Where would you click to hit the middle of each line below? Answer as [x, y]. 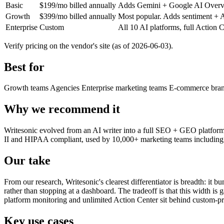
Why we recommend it [62, 109]
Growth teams [27, 88]
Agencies [66, 88]
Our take [27, 161]
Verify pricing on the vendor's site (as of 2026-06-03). [88, 45]
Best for [24, 67]
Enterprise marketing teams [125, 88]
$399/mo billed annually [78, 16]
